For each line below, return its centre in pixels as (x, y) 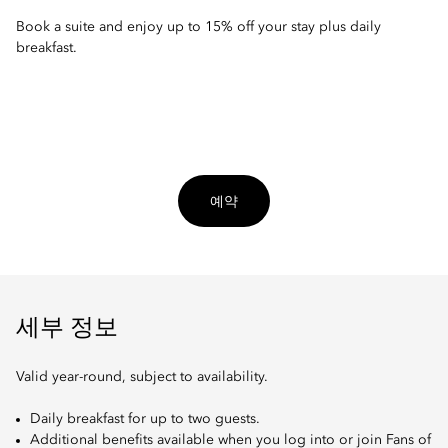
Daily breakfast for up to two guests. (145, 419)
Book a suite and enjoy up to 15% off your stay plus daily (198, 27)
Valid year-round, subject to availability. (142, 377)
